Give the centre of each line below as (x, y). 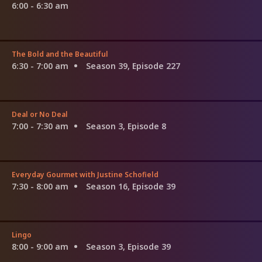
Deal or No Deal (40, 114)
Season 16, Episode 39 (131, 186)
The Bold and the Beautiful (60, 54)
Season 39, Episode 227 (133, 65)
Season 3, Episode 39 (128, 246)
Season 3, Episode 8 (126, 126)
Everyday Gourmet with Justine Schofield (85, 174)
